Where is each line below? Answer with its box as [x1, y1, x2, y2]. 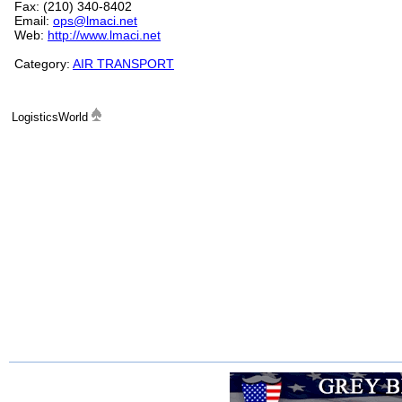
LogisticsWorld [12, 110, 92, 124]
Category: [14, 57, 73, 71]
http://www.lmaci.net [48, 28, 161, 42]
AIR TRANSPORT [73, 57, 174, 71]
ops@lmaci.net [53, 13, 137, 28]
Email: [14, 13, 53, 28]
